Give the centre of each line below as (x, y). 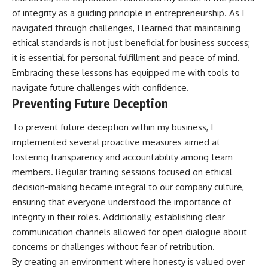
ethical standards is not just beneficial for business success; (131, 43)
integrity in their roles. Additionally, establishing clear (118, 217)
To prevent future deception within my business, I (112, 127)
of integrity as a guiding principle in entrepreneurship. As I (128, 13)
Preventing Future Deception (90, 103)
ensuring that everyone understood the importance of (121, 202)
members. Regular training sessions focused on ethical (122, 172)
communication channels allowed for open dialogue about (130, 232)
